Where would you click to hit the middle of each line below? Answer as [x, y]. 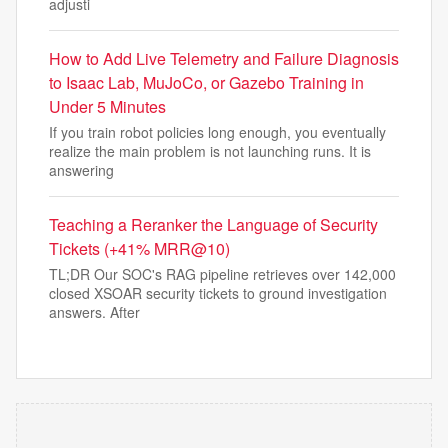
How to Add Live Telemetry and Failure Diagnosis [224, 58]
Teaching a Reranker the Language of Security [213, 224]
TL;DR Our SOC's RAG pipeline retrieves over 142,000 [222, 274]
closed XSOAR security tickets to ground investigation [218, 293]
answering [81, 170]
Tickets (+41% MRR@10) [139, 248]
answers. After [94, 312]
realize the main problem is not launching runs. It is [210, 151]
